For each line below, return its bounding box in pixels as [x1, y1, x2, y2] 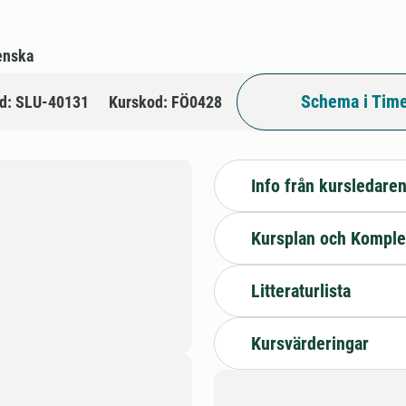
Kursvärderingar [251, 332, 369, 354]
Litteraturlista [251, 279, 351, 302]
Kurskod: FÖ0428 [109, 92, 222, 111]
